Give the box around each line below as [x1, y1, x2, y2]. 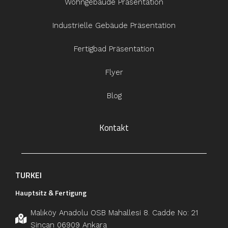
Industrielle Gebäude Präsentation [52, 20, 176, 30]
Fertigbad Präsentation [74, 44, 154, 53]
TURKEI [15, 168, 42, 181]
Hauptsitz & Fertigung [15, 187, 87, 198]
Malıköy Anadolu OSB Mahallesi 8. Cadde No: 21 [31, 208, 198, 217]
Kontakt [99, 121, 129, 134]
